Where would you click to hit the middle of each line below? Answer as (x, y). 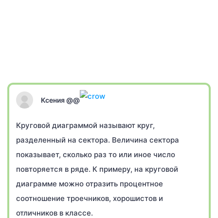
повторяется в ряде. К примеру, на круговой (97, 169)
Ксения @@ (60, 100)
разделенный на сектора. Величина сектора (98, 140)
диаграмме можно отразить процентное (90, 184)
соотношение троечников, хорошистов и (90, 198)
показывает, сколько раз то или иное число (96, 154)
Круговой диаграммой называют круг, (85, 125)
